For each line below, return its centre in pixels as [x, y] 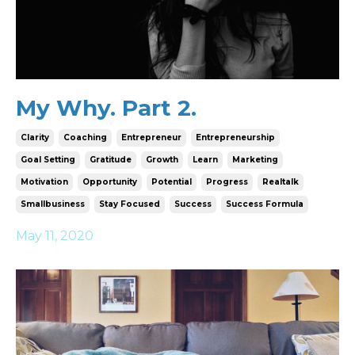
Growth [162, 159]
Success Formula [265, 204]
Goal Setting [48, 159]
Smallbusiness [53, 204]
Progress [227, 181]
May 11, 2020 [55, 235]
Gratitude [111, 159]
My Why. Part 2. [106, 107]
